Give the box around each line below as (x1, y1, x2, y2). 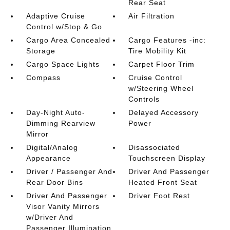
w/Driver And (26, 213, 73, 221)
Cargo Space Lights (26, 60, 100, 68)
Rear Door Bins (26, 178, 83, 186)
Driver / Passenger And (26, 167, 112, 176)
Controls (128, 94, 160, 103)
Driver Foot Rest (128, 191, 190, 200)
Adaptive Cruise (26, 11, 85, 20)
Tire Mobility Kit (128, 46, 187, 55)
